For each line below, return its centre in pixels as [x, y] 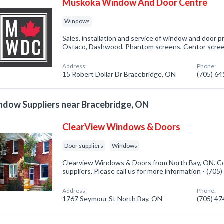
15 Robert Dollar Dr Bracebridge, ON [119, 74]
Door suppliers [84, 146]
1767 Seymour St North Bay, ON [113, 199]
